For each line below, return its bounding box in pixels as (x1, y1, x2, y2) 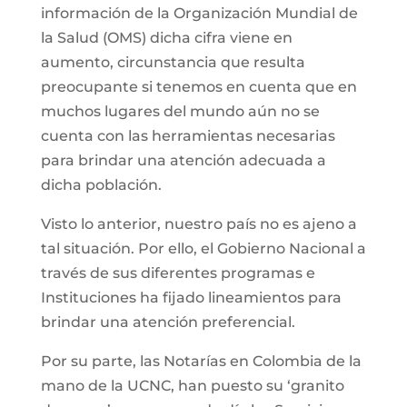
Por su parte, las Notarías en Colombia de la (40, 352, 362, 370)
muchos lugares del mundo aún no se (40, 102, 320, 120)
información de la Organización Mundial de (40, 4, 358, 22)
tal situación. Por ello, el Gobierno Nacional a (40, 239, 366, 257)
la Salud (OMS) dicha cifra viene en (40, 28, 293, 46)
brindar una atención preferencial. (40, 313, 295, 331)
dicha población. (40, 175, 162, 194)
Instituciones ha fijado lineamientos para (40, 288, 342, 306)
